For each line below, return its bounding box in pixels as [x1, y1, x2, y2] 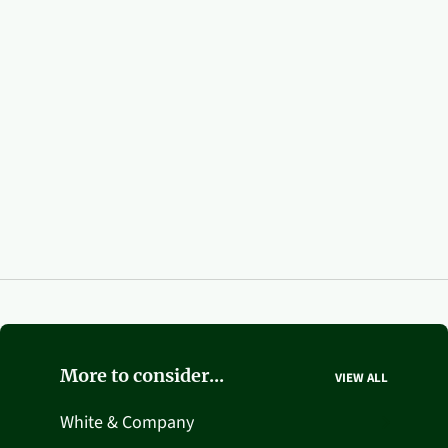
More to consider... [60, 363, 224, 387]
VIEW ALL [335, 368, 388, 387]
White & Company [60, 409, 194, 435]
